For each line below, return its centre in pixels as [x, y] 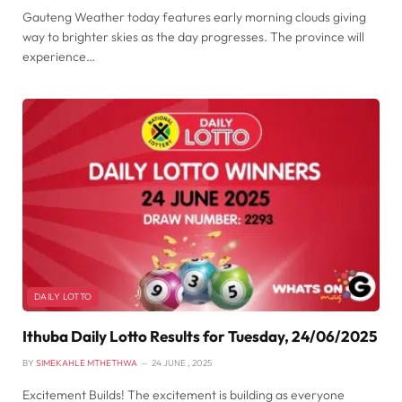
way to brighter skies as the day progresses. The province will [193, 36]
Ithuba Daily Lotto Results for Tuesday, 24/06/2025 [200, 336]
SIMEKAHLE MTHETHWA [87, 363]
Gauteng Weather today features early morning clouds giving [194, 17]
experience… [59, 56]
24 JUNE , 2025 [182, 363]
